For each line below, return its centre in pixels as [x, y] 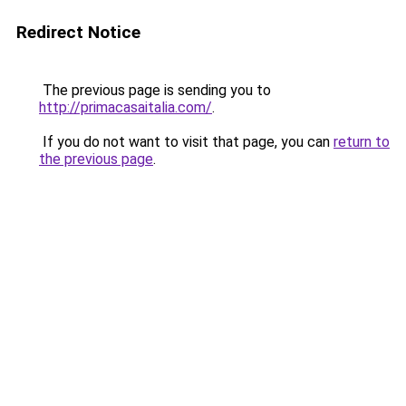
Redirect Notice [78, 32]
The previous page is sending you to [155, 90]
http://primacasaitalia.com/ [126, 107]
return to [362, 142]
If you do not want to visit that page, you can [186, 142]
